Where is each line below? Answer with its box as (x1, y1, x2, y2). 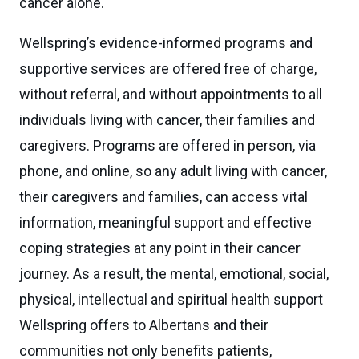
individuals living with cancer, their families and (19, 111, 315, 128)
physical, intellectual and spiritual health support (19, 291, 323, 308)
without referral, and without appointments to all (19, 86, 322, 103)
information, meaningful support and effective (19, 214, 312, 231)
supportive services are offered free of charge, (19, 60, 317, 77)
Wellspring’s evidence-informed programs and (19, 34, 313, 51)
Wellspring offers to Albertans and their (19, 317, 268, 333)
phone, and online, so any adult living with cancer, (19, 163, 327, 179)
